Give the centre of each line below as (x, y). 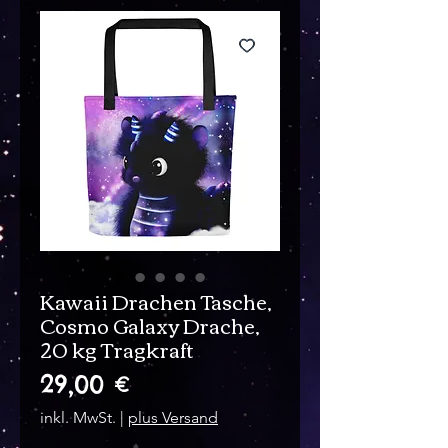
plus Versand (173, 418)
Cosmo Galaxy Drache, (150, 325)
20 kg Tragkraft (117, 349)
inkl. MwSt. (78, 418)
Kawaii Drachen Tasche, (156, 301)
